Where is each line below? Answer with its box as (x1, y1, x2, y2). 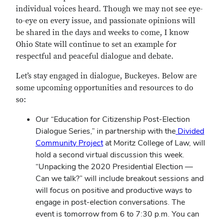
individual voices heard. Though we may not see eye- (16, 4, 203, 14)
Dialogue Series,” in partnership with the (36, 126, 176, 136)
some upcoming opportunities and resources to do (16, 83, 193, 93)
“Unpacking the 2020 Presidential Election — (36, 161, 193, 172)
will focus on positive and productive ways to (36, 185, 192, 195)
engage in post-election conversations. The (36, 197, 185, 207)
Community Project (36, 138, 103, 148)
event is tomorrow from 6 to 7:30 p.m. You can (36, 209, 199, 219)
